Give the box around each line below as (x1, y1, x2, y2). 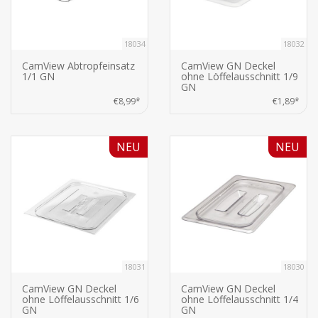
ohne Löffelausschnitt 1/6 (22, 292, 139, 307)
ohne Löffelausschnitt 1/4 (181, 292, 298, 307)
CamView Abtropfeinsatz (22, 59, 135, 73)
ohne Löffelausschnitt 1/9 (181, 70, 298, 84)
